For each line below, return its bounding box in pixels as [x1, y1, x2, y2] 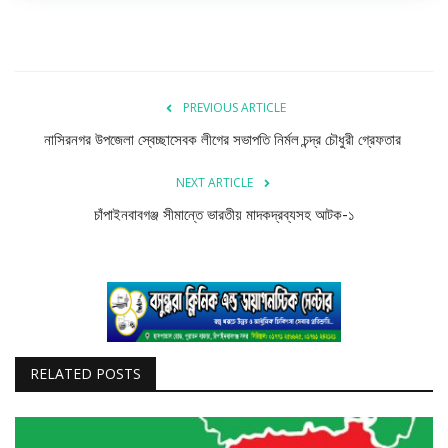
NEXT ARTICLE [175, 173, 253, 191]
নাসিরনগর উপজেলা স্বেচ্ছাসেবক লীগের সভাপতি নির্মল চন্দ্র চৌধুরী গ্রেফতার [43, 130, 405, 149]
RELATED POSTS [30, 363, 141, 383]
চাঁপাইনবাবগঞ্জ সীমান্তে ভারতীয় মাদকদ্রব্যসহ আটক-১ [93, 205, 355, 224]
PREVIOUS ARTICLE [182, 98, 286, 116]
